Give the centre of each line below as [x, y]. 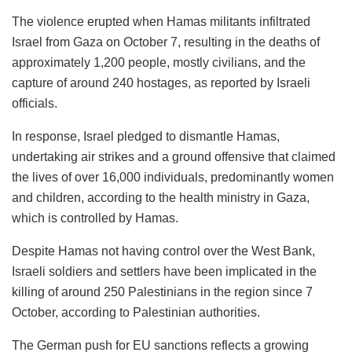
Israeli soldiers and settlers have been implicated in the [164, 271]
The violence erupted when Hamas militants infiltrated [161, 21]
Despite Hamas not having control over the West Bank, [163, 251]
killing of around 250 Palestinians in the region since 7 [162, 291]
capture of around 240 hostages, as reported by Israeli [161, 82]
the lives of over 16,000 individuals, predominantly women [173, 177]
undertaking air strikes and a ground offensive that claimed [174, 156]
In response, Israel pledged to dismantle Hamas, [146, 136]
